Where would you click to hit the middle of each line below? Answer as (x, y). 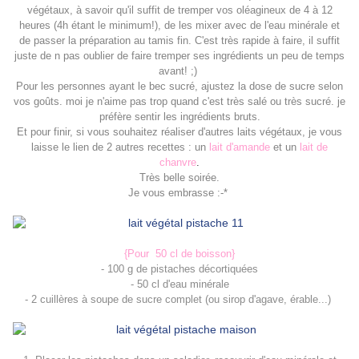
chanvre (178, 163)
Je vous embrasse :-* (179, 193)
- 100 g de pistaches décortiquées (179, 269)
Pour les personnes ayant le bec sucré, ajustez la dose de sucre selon (179, 87)
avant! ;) (179, 71)
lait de (314, 147)
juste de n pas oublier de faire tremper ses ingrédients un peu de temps (179, 56)
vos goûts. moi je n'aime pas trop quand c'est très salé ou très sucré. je (179, 102)
